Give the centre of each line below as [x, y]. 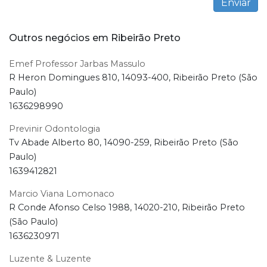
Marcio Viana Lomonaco [62, 194]
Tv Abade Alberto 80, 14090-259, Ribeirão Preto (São [124, 143]
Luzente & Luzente [50, 259]
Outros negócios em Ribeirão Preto [95, 38]
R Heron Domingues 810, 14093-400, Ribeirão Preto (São [133, 78]
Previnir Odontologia [55, 129]
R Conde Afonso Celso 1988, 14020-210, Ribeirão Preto [127, 208]
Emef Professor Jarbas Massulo [77, 64]
